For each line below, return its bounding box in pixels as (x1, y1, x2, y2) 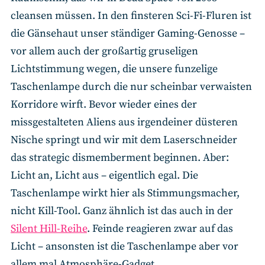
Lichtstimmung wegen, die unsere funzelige (11, 62, 218, 76)
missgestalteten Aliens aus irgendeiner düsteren (11, 115, 238, 130)
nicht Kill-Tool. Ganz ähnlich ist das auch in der (11, 204, 233, 218)
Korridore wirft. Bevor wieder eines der (11, 98, 197, 112)
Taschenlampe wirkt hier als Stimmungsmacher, (11, 186, 240, 201)
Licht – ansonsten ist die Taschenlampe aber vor (11, 240, 238, 254)
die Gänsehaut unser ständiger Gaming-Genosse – (11, 27, 245, 41)
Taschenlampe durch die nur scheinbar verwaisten (11, 80, 252, 94)
